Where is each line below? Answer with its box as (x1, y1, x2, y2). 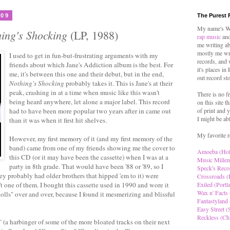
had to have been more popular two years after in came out (9, 106, 171, 116)
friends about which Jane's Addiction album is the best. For (9, 60, 173, 69)
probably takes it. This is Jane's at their (64, 78, 172, 88)
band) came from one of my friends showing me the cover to (9, 143, 175, 152)
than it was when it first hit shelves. (9, 115, 107, 125)
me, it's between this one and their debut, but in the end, (9, 69, 164, 79)
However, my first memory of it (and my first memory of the (9, 133, 172, 143)
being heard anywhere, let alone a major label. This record (9, 97, 170, 106)
